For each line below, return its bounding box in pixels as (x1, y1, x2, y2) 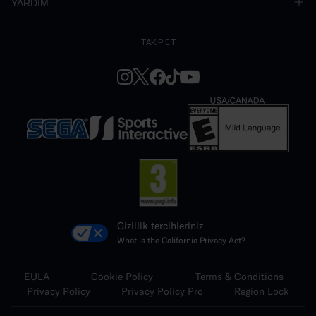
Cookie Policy (91, 271, 154, 283)
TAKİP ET (140, 37, 176, 48)
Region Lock (234, 286, 289, 298)
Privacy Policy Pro (121, 286, 203, 298)
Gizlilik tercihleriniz (116, 220, 203, 232)
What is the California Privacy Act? (116, 236, 245, 245)
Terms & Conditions (195, 271, 284, 283)
